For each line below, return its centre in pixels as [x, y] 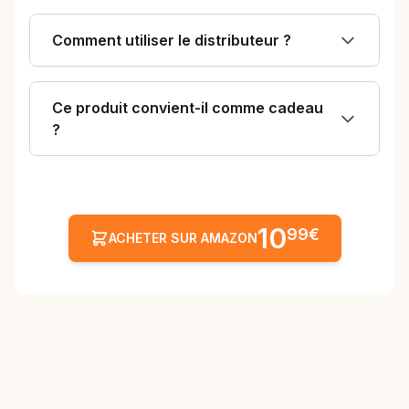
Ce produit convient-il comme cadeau [188, 108]
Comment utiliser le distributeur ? [172, 41]
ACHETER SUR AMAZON [183, 238]
